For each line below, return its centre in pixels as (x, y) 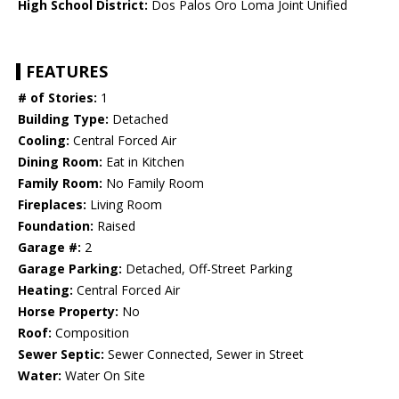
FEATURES (67, 72)
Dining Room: (60, 162)
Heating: (45, 290)
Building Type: (63, 119)
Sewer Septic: (61, 354)
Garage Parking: (70, 269)
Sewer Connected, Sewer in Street (204, 354)
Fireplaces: (52, 205)
